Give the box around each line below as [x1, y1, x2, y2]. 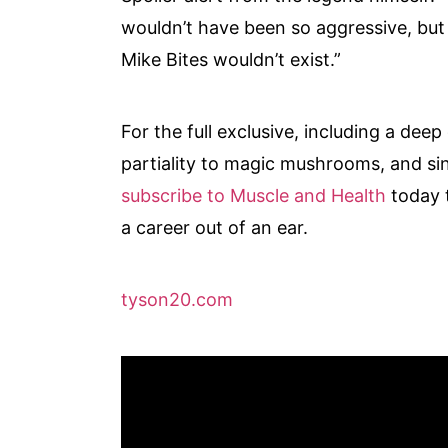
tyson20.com [121, 288, 234, 310]
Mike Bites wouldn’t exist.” [121, 48, 347, 70]
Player [120, 391, 173, 413]
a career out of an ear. [121, 216, 309, 238]
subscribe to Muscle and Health [121, 184, 392, 206]
